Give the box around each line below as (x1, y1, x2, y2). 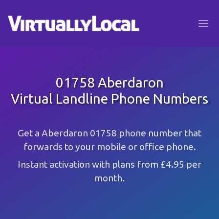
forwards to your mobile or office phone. (23, 141, 196, 152)
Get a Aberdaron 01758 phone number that (18, 128, 201, 138)
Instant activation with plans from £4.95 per (18, 159, 201, 170)
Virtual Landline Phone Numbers (11, 91, 208, 106)
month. (94, 173, 125, 183)
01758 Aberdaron (55, 75, 164, 90)
